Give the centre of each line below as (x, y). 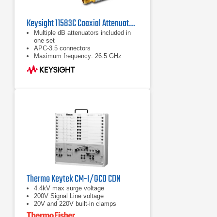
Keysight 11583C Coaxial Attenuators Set (132, 23)
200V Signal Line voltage (69, 196)
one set (44, 40)
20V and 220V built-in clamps (75, 204)
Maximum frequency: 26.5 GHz (78, 56)
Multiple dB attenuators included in (82, 33)
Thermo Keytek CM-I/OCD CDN (74, 179)
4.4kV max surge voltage (69, 188)
